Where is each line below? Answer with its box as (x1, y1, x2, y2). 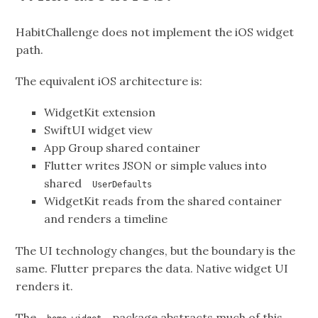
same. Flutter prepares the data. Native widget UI (16, 261, 289, 275)
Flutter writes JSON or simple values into (44, 158, 268, 173)
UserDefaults (92, 180, 153, 190)
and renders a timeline (44, 212, 168, 226)
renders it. (16, 278, 74, 293)
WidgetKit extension (44, 105, 156, 120)
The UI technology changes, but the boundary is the (16, 243, 296, 258)
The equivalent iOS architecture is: (16, 74, 203, 89)
